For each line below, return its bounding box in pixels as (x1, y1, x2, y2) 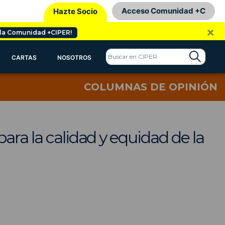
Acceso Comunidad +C (122, 6, 205, 16)
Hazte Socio (53, 6, 97, 16)
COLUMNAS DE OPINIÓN (84, 80, 217, 93)
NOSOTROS (57, 54, 92, 61)
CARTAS (11, 54, 37, 61)
